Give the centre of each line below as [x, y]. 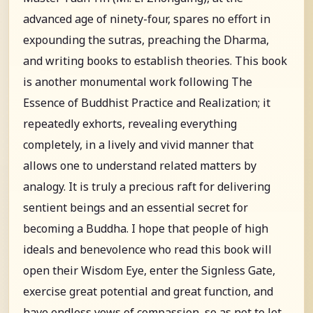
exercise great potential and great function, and [148, 291]
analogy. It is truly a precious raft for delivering [147, 186]
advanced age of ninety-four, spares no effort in [147, 19]
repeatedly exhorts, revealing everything [130, 123]
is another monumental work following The [138, 81]
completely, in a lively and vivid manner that [138, 144]
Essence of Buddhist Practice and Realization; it [147, 102]
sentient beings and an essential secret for [136, 207]
